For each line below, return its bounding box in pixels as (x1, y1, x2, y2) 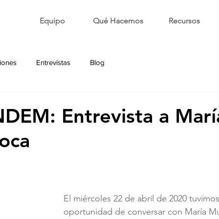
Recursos (168, 16, 200, 25)
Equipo (39, 16, 65, 25)
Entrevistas (36, 58, 70, 66)
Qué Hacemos (93, 16, 143, 25)
